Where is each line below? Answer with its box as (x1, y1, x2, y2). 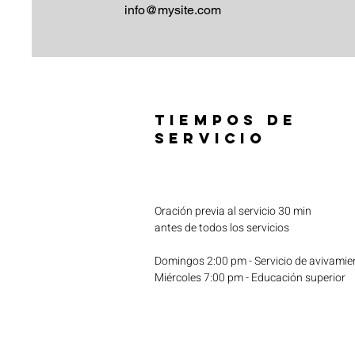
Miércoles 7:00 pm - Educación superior (155, 269, 345, 286)
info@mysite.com (124, 2, 222, 17)
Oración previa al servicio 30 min (155, 203, 311, 219)
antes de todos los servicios (155, 219, 289, 236)
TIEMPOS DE (155, 111, 297, 129)
